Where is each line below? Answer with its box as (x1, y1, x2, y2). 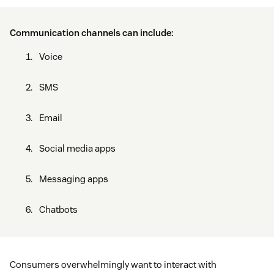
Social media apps (39, 142, 116, 154)
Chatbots (39, 203, 78, 215)
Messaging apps (39, 172, 108, 185)
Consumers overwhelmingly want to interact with (10, 258, 217, 270)
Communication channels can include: (10, 26, 174, 39)
